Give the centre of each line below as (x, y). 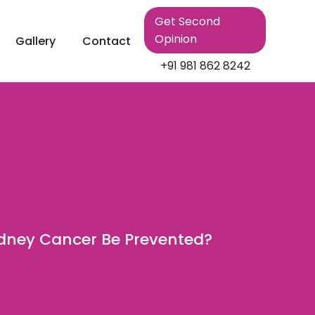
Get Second (188, 21)
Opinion (176, 39)
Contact (107, 41)
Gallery (36, 41)
